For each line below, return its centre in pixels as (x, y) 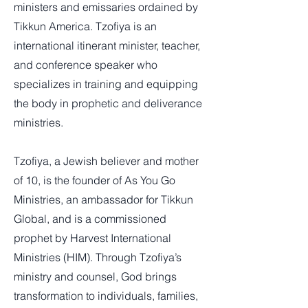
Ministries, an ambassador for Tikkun (103, 199)
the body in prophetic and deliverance (108, 103)
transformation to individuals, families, (106, 296)
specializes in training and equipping (106, 84)
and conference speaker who (86, 65)
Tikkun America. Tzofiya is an (85, 26)
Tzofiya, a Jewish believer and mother (106, 161)
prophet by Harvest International (92, 238)
